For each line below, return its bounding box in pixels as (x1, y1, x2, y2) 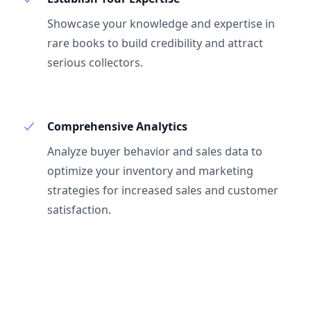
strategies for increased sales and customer (47, 183, 278, 198)
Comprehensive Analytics (47, 119, 187, 134)
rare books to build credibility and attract (47, 35, 263, 51)
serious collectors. (47, 55, 143, 70)
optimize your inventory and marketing (47, 163, 253, 178)
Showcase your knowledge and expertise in (47, 16, 275, 31)
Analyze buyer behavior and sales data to (47, 144, 262, 159)
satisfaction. (47, 202, 111, 217)
